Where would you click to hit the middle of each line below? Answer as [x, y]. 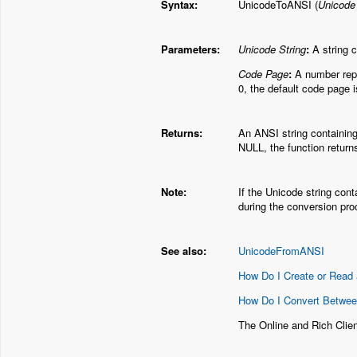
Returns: [182, 133]
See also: [184, 251]
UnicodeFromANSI [281, 251]
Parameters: [190, 49]
